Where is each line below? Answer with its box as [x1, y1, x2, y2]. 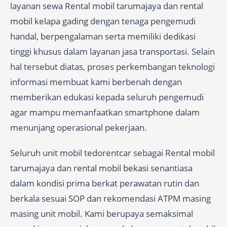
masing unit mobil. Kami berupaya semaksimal [10, 207, 193, 219]
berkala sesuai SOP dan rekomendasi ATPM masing [10, 192, 211, 204]
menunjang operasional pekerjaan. [10, 121, 147, 133]
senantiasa [148, 162, 193, 174]
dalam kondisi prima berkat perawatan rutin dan [10, 177, 199, 189]
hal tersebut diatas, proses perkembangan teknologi [10, 60, 215, 72]
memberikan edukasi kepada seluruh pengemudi [10, 91, 204, 103]
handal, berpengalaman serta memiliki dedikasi [10, 30, 196, 42]
